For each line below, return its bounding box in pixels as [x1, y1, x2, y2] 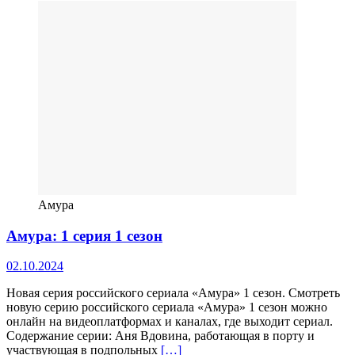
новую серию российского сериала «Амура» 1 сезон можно [6, 300, 327, 315]
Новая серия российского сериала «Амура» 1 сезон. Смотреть [6, 286, 340, 300]
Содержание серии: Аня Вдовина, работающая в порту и [6, 329, 315, 343]
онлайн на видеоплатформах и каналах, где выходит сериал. [6, 315, 333, 329]
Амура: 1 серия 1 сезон [6, 227, 162, 244]
